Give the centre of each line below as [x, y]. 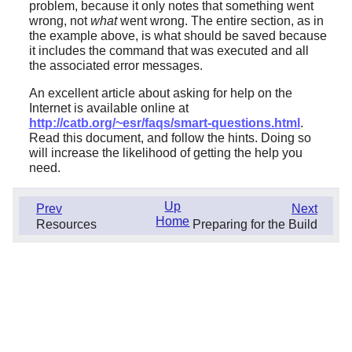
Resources [66, 225]
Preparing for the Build [255, 225]
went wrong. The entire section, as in [220, 21]
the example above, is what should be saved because [178, 36]
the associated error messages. [115, 66]
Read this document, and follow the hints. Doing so [170, 138]
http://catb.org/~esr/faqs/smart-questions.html [164, 123]
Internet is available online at [108, 108]
